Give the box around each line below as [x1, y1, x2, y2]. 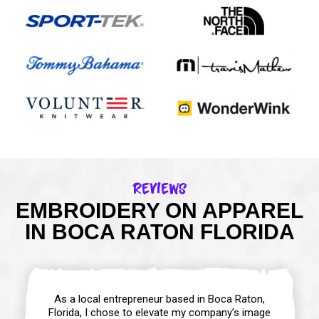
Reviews [132, 177, 187, 198]
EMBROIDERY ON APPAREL [16, 198, 303, 222]
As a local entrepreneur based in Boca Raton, [54, 292, 265, 305]
